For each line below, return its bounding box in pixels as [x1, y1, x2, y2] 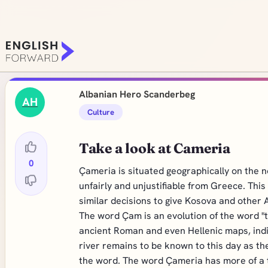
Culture [87, 107, 114, 117]
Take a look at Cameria [78, 140, 230, 157]
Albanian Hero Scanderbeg [78, 88, 195, 100]
